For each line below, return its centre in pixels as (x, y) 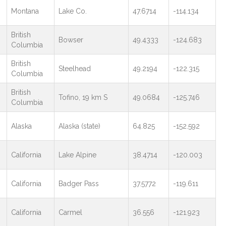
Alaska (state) (79, 126)
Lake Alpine (77, 155)
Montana (25, 11)
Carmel (70, 212)
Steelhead (74, 69)
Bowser (71, 40)
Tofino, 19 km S (83, 97)
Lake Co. (72, 11)
